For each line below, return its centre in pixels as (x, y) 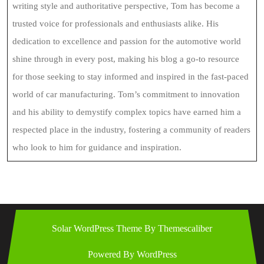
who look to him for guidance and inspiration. (97, 147)
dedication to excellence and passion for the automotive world (127, 41)
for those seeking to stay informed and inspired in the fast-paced (131, 77)
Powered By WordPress (132, 254)
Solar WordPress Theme (97, 228)
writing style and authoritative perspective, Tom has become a (126, 6)
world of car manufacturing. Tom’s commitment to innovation (126, 94)
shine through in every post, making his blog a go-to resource (126, 59)
